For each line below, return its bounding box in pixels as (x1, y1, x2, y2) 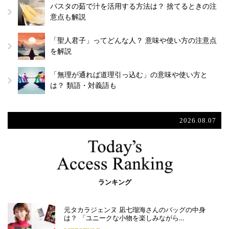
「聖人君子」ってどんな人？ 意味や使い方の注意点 (50, 37, 217, 45)
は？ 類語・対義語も (50, 82, 117, 90)
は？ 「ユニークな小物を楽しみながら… (64, 214, 185, 222)
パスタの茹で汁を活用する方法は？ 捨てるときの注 (50, 3, 217, 11)
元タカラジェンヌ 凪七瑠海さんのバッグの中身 (64, 205, 205, 214)
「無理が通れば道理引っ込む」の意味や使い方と (50, 71, 208, 79)
